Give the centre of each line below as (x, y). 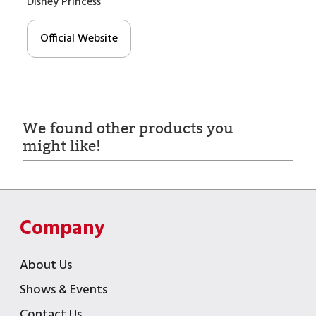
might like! (61, 146)
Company (62, 229)
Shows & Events (63, 290)
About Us (46, 265)
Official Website (79, 38)
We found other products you (128, 128)
